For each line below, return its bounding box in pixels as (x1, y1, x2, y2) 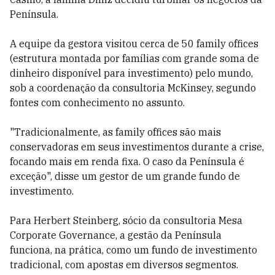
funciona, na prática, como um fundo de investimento (10, 244, 257, 256)
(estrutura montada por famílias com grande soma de (10, 52, 259, 64)
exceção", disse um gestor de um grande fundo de (10, 170, 240, 182)
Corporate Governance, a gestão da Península (10, 229, 222, 241)
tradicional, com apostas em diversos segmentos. (10, 258, 238, 271)
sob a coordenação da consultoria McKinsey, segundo (10, 82, 256, 94)
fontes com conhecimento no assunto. (10, 96, 185, 109)
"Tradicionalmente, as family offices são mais (10, 126, 221, 138)
